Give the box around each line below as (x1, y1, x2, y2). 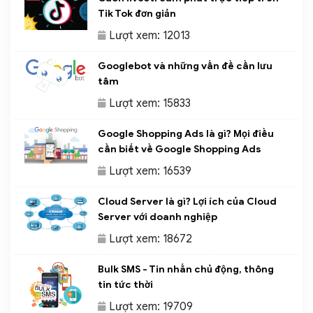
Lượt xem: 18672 (109, 232, 192, 247)
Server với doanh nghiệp (98, 211, 217, 224)
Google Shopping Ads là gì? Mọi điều (98, 128, 274, 140)
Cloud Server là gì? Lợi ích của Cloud (98, 196, 277, 208)
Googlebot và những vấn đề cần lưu (98, 60, 272, 73)
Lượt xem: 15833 (109, 96, 191, 111)
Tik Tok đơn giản (98, 8, 176, 20)
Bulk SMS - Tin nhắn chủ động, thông (98, 263, 274, 276)
